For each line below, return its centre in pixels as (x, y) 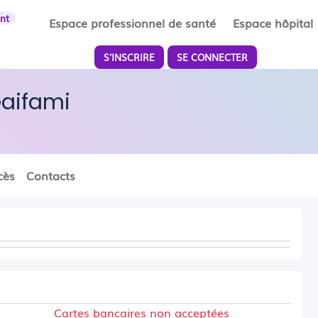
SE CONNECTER (213, 57)
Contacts (50, 175)
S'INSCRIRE (130, 57)
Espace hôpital (273, 23)
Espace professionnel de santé (133, 23)
